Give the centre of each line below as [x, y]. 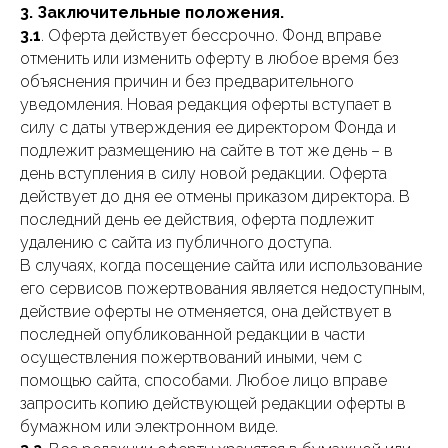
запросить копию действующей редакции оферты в [213, 403]
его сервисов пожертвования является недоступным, [222, 288]
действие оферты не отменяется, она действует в [206, 311]
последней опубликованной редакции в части [192, 334]
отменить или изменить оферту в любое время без [209, 58]
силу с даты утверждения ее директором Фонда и [208, 127]
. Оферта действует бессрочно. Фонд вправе [211, 35]
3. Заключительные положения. [152, 12]
